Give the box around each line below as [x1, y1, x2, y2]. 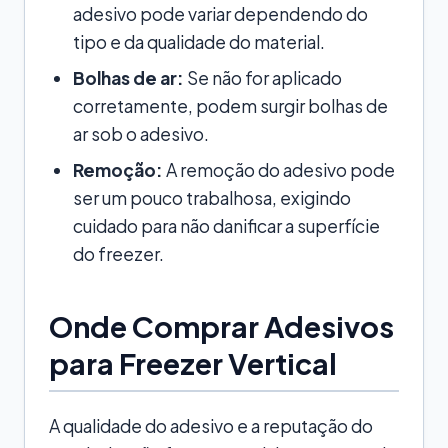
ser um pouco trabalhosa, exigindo [73, 186, 351, 209]
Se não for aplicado [184, 66, 342, 89]
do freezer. [73, 242, 164, 265]
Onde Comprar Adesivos [49, 307, 394, 344]
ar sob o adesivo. [73, 122, 209, 145]
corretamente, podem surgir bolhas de [73, 94, 388, 117]
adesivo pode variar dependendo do [73, 2, 368, 25]
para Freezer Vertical [49, 344, 337, 381]
